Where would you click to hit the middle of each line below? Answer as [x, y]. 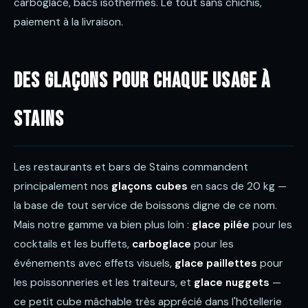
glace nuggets [232, 283]
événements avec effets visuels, [94, 263]
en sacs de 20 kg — [237, 186]
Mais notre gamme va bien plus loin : [103, 225]
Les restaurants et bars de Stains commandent [131, 167]
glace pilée [221, 225]
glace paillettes [216, 263]
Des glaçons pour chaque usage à [142, 81]
